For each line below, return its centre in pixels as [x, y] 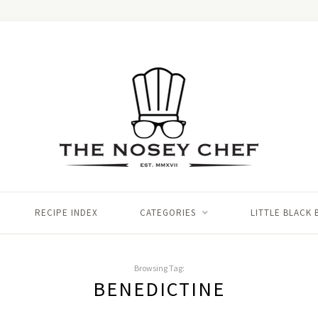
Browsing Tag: [159, 268]
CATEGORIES [168, 213]
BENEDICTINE [159, 289]
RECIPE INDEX [66, 213]
